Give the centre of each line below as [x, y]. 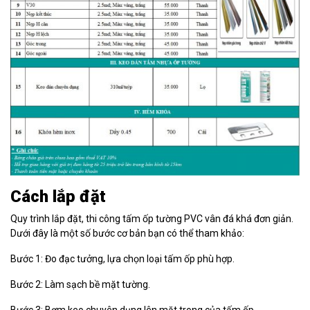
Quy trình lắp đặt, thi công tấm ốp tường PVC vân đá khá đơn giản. [152, 219]
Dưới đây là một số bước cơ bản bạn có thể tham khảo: [127, 234]
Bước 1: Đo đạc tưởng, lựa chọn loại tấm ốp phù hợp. [122, 259]
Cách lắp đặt [58, 197]
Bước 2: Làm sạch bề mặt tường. [80, 285]
